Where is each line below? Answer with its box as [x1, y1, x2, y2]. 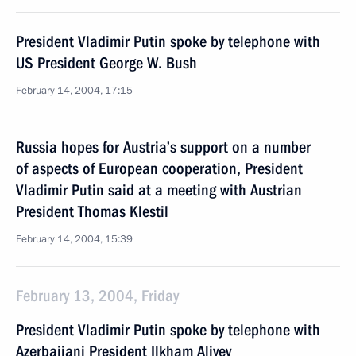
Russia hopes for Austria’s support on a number [16, 137, 311, 157]
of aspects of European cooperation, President [16, 159, 303, 178]
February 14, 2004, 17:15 [16, 83, 133, 98]
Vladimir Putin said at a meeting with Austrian [16, 180, 302, 199]
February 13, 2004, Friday [16, 286, 179, 305]
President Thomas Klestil [16, 202, 168, 221]
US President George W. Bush [16, 53, 197, 72]
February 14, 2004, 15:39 [16, 232, 133, 246]
